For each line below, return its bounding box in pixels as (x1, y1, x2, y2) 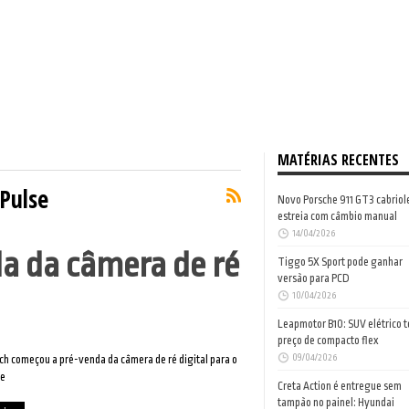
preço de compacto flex (278, 334, 378, 347)
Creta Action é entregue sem (278, 380, 402, 393)
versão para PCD (278, 272, 350, 285)
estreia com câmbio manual (278, 210, 397, 223)
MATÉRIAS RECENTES (278, 150, 399, 170)
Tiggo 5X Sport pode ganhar (278, 256, 403, 268)
